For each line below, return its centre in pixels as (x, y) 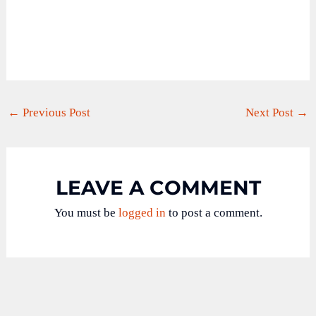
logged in (142, 212)
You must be (86, 212)
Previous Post (55, 112)
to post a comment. (214, 212)
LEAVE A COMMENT (158, 187)
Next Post (271, 112)
